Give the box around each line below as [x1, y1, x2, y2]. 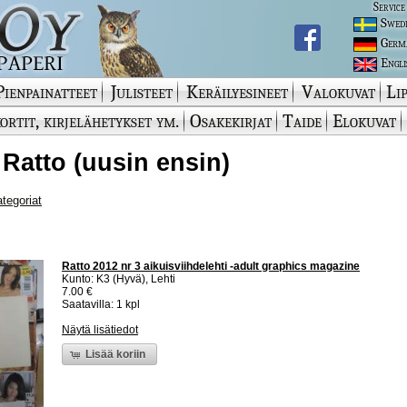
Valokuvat [302, 81, 375, 103]
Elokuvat [333, 110, 396, 132]
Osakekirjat [190, 110, 272, 132]
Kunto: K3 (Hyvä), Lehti [62, 273, 175, 286]
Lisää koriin [85, 347, 146, 361]
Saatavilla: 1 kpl [62, 298, 140, 312]
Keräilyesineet [186, 81, 288, 103]
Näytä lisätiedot [62, 323, 138, 337]
